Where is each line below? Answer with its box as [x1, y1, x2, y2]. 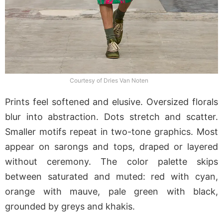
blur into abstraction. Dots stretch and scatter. [5, 111, 218, 122]
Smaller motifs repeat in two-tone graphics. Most [5, 126, 218, 137]
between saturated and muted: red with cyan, [5, 171, 218, 182]
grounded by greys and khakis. [5, 201, 135, 212]
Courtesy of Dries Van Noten [70, 77, 148, 85]
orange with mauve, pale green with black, [5, 186, 218, 197]
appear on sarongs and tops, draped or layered [5, 141, 218, 152]
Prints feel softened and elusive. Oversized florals [5, 97, 218, 108]
